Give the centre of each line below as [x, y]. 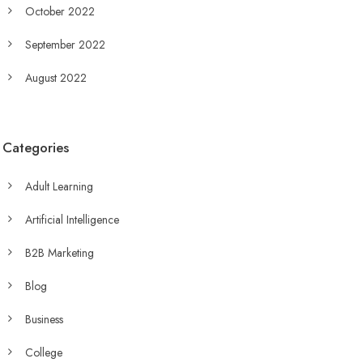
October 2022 [60, 11]
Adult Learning [59, 186]
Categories [35, 147]
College [43, 352]
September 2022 [65, 45]
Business [44, 319]
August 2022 [56, 78]
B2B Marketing [59, 253]
